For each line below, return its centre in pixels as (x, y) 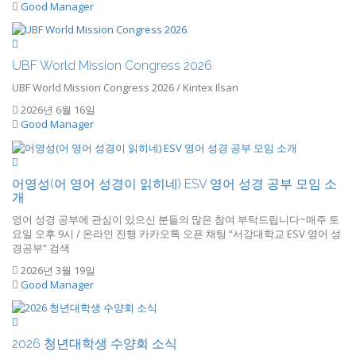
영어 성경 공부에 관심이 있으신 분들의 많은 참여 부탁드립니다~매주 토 (176, 219)
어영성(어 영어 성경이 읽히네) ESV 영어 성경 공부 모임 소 (174, 184)
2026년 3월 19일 (57, 270)
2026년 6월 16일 (57, 110)
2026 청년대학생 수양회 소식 (95, 344)
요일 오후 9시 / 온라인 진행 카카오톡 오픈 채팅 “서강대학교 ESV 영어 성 (176, 233)
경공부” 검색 (41, 248)
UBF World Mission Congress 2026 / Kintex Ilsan (125, 88)
